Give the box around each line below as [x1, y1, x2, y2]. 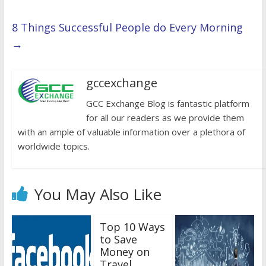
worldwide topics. [17, 140, 90, 152]
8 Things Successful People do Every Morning [11, 20, 243, 34]
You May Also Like [34, 183, 161, 205]
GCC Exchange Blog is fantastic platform [85, 97, 249, 109]
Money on [99, 244, 150, 259]
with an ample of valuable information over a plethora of [17, 125, 245, 138]
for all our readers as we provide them [85, 111, 244, 123]
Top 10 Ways [99, 219, 165, 234]
